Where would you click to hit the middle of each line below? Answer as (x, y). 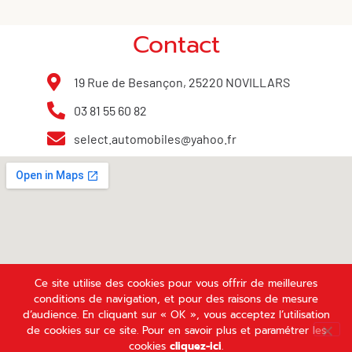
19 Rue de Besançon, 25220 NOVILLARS (181, 82)
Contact (176, 44)
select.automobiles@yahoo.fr (155, 138)
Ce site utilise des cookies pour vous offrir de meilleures (176, 283)
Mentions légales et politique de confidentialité (213, 338)
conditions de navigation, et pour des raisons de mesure (176, 299)
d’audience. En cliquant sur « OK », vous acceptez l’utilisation (176, 315)
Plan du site (41, 338)
